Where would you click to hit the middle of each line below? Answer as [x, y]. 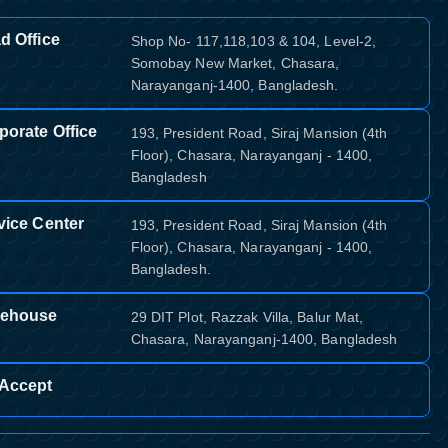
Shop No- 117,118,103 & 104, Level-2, [253, 41]
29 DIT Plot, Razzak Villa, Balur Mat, [247, 317]
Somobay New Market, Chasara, [235, 63]
